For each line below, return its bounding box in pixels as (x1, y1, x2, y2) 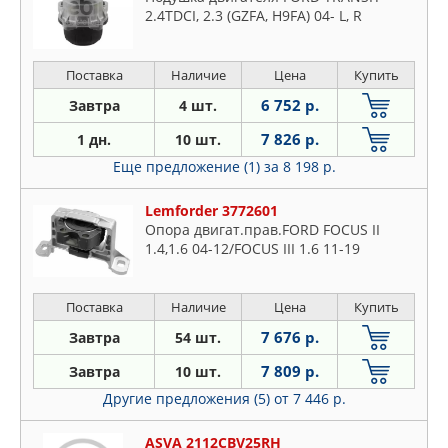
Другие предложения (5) (102, 388, 274, 408)
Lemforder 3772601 (145, 200, 278, 220)
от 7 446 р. (273, 388, 346, 408)
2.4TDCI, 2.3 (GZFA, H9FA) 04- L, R (145, 6, 362, 26)
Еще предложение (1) (112, 156, 264, 176)
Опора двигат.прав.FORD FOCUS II (145, 219, 380, 239)
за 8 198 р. (263, 156, 336, 176)
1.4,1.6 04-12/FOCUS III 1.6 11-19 (145, 238, 360, 258)
